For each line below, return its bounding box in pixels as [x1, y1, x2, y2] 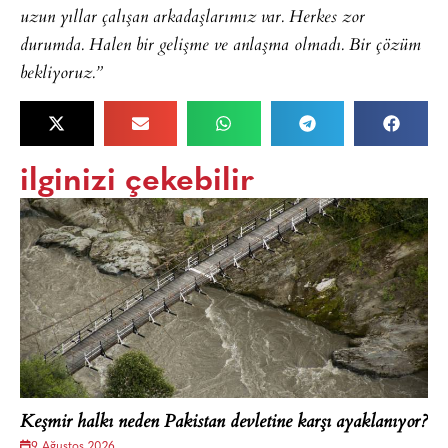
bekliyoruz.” [20, 59, 102, 88]
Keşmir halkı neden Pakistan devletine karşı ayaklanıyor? [20, 407, 428, 438]
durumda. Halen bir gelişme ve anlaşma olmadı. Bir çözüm [20, 31, 421, 60]
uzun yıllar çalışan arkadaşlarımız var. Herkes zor [20, 3, 365, 32]
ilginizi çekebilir [20, 165, 254, 198]
